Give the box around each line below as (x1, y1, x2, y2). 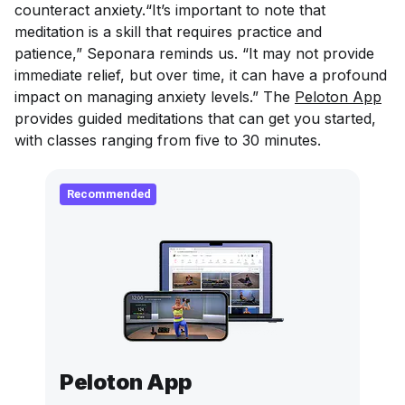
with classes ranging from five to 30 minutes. (14, 130, 325, 149)
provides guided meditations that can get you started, (14, 108, 376, 127)
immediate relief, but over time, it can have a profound (14, 65, 387, 84)
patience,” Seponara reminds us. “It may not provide (14, 43, 374, 62)
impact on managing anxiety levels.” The (14, 87, 295, 106)
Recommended (67, 186, 151, 201)
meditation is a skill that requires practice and (14, 22, 322, 41)
